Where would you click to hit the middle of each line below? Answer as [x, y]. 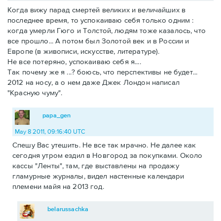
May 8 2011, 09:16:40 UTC [50, 132]
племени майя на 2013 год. [58, 186]
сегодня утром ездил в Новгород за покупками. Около [108, 155]
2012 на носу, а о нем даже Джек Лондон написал [93, 82]
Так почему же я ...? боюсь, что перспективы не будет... [103, 72]
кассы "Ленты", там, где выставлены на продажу [96, 166]
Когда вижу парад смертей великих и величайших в [97, 10]
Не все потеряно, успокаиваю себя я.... [74, 62]
